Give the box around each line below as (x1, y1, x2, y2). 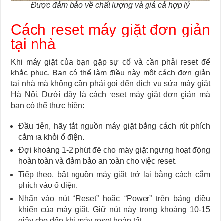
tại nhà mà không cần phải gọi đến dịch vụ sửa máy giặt (11, 79, 210, 88)
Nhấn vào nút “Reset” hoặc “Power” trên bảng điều (18, 194, 210, 203)
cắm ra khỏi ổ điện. (18, 133, 85, 142)
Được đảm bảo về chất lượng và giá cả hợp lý (31, 1, 190, 10)
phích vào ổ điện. (18, 181, 78, 190)
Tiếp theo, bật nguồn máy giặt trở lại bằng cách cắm (18, 170, 210, 179)
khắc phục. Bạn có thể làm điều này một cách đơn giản (11, 69, 210, 77)
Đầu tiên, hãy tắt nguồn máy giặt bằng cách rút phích (18, 122, 210, 131)
